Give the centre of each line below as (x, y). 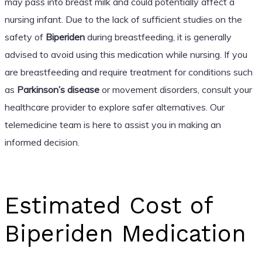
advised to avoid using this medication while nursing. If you (126, 54)
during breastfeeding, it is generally (158, 37)
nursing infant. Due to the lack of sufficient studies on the (123, 19)
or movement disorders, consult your (175, 89)
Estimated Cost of (108, 205)
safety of (25, 37)
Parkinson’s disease (58, 89)
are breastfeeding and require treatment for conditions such (128, 72)
